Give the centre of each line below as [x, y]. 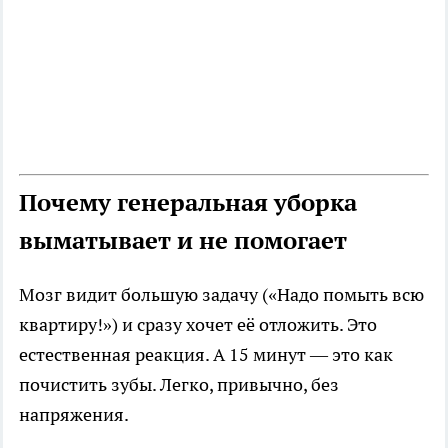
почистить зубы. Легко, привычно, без [179, 385]
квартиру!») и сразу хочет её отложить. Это [198, 325]
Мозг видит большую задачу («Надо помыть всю [221, 295]
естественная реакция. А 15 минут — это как [206, 355]
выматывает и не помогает [183, 241]
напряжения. [74, 415]
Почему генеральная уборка [188, 203]
